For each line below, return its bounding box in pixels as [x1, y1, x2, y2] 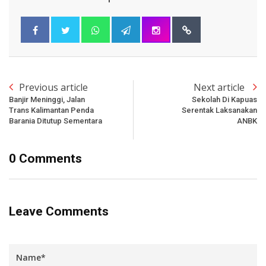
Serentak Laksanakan [182, 105, 257, 115]
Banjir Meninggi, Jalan [9, 94, 85, 104]
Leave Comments [9, 204, 109, 218]
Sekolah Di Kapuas [192, 94, 257, 104]
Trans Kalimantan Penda [9, 105, 94, 115]
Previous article [19, 80, 88, 94]
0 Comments [9, 151, 82, 166]
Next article [194, 80, 247, 94]
